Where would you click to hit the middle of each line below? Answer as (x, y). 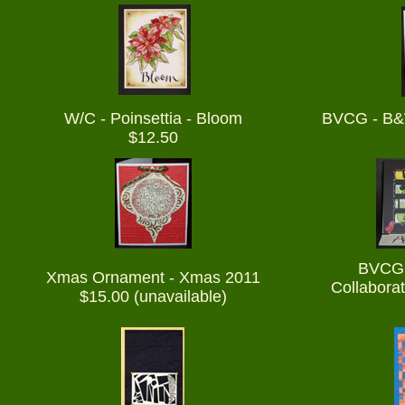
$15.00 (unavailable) (153, 297)
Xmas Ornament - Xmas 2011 (153, 278)
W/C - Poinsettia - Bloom (153, 119)
